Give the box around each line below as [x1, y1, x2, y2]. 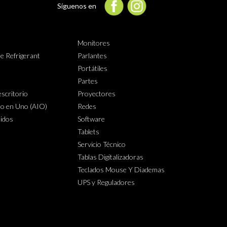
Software [78, 114, 105, 123]
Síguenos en [57, 1, 96, 10]
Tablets [78, 127, 99, 136]
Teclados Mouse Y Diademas [78, 165, 165, 174]
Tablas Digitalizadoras [78, 152, 143, 161]
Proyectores [78, 89, 116, 98]
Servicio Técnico [78, 139, 126, 148]
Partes [78, 76, 98, 85]
